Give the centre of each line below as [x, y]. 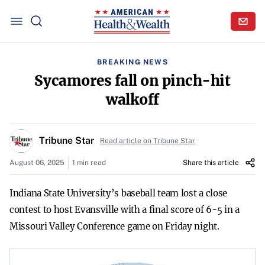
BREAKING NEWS [132, 62]
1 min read [89, 163]
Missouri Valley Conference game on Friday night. [114, 226]
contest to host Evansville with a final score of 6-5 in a [125, 210]
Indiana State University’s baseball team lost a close [119, 193]
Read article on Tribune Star [148, 141]
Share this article [211, 163]
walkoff [132, 100]
